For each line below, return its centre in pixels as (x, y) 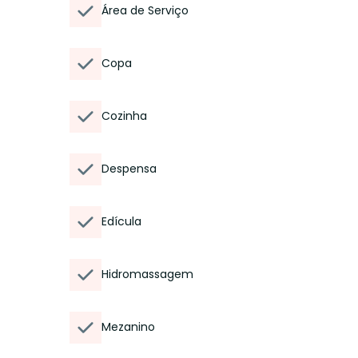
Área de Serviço (145, 10)
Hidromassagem (147, 274)
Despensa (129, 169)
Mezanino (128, 327)
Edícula (121, 221)
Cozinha (124, 116)
